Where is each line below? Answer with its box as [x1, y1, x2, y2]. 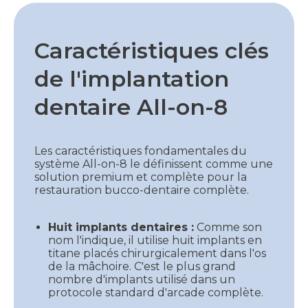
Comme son [194, 220, 262, 234]
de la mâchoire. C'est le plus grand [48, 259, 236, 273]
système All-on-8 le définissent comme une [34, 157, 273, 170]
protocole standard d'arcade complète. [48, 285, 272, 299]
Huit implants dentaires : [48, 220, 194, 234]
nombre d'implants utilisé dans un [48, 272, 235, 286]
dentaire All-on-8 [34, 93, 228, 120]
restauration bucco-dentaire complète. [34, 183, 249, 197]
